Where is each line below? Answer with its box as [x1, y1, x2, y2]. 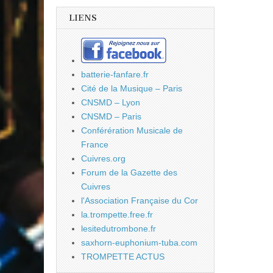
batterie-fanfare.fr [81, 69, 149, 80]
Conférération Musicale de [81, 126, 183, 136]
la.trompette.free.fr [81, 210, 153, 220]
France [81, 140, 108, 150]
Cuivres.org [81, 154, 126, 164]
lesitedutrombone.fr [81, 224, 156, 234]
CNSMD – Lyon [81, 97, 140, 108]
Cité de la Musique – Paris [81, 83, 182, 94]
